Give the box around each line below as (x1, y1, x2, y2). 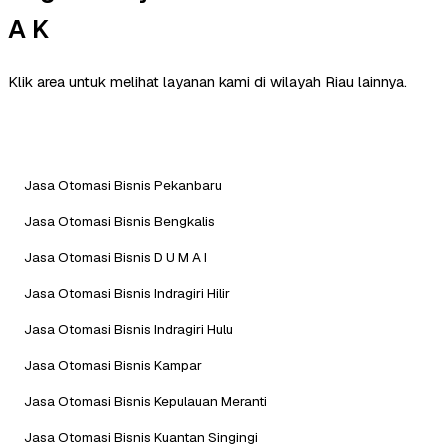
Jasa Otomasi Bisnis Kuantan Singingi (24, 427, 258, 446)
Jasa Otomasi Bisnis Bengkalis (24, 211, 215, 230)
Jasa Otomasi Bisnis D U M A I (24, 247, 207, 266)
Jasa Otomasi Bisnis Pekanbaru (24, 175, 222, 194)
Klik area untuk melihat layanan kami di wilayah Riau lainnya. (8, 71, 407, 91)
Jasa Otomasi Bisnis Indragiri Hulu (24, 319, 233, 338)
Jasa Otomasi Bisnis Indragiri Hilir (24, 283, 230, 302)
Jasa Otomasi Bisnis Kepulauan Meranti (24, 391, 267, 410)
